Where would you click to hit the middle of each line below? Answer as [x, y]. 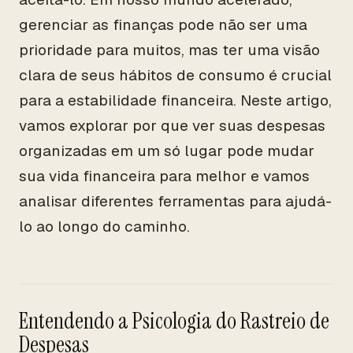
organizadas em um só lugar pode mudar [167, 151]
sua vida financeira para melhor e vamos [164, 176]
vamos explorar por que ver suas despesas [172, 126]
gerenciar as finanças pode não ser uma [163, 25]
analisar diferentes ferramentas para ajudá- [175, 201]
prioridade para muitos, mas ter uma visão [169, 50]
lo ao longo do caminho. [104, 227]
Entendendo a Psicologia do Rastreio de [174, 321]
